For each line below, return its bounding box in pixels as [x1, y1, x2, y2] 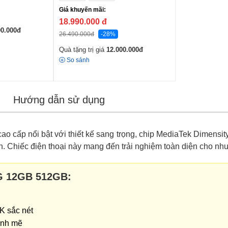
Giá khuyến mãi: [59, 6, 106, 13]
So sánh [67, 56, 90, 64]
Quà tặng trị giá [59, 46, 106, 53]
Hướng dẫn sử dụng [13, 94, 105, 105]
